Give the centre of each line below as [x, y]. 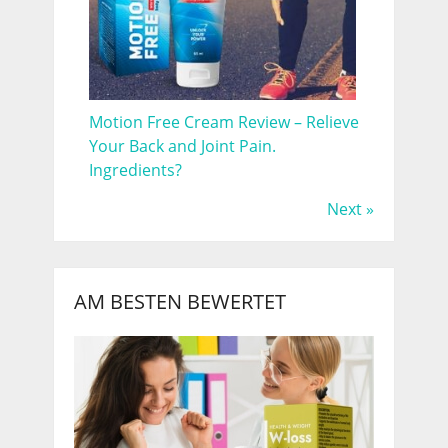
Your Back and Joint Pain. [182, 145]
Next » [350, 208]
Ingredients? [135, 169]
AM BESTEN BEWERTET [179, 301]
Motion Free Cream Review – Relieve [223, 121]
